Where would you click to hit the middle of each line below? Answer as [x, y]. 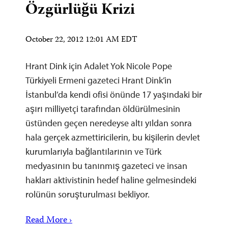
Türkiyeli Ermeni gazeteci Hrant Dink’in [98, 80]
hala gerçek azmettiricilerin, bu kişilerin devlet [113, 137]
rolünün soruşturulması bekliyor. [88, 194]
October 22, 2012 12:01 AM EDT [81, 40]
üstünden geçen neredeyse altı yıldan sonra [109, 123]
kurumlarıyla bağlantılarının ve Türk [93, 151]
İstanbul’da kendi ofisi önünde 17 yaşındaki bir [114, 94]
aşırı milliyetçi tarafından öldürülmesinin [103, 108]
